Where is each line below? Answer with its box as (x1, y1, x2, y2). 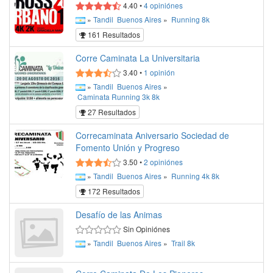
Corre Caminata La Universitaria (76, 52, 200, 64)
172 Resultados (86, 186, 140, 197)
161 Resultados (86, 29, 140, 40)
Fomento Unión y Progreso (76, 141, 180, 154)
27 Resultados (86, 107, 136, 118)
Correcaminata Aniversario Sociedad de (76, 129, 229, 141)
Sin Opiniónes (121, 224, 170, 234)
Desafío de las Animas (76, 208, 162, 221)
